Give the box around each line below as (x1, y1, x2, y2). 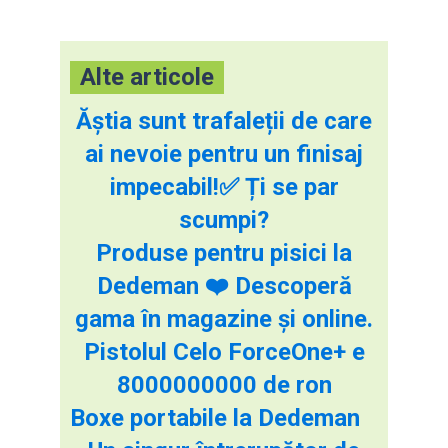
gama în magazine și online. (75, 304, 373, 333)
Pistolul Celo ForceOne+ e (83, 337, 365, 366)
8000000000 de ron (116, 370, 332, 399)
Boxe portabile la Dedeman (70, 403, 360, 432)
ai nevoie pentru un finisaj (85, 139, 363, 168)
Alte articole (80, 62, 214, 91)
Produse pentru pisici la (96, 238, 352, 267)
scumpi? (179, 205, 269, 234)
